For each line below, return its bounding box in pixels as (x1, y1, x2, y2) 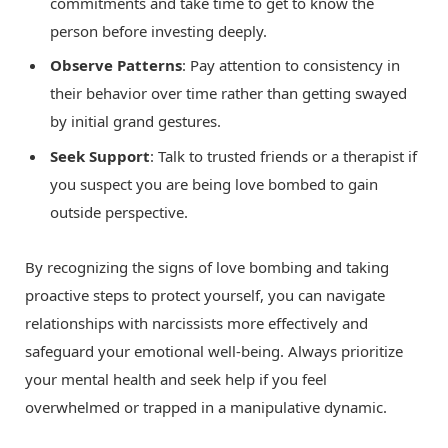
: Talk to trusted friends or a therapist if (150, 145, 417, 166)
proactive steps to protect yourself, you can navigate (25, 284, 385, 305)
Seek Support (50, 145, 150, 166)
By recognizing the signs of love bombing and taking (25, 256, 389, 277)
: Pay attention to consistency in (182, 55, 400, 76)
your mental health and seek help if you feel (25, 368, 327, 389)
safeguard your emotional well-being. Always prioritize (25, 340, 403, 361)
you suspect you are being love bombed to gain (50, 173, 378, 194)
